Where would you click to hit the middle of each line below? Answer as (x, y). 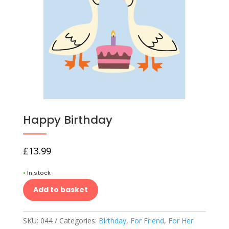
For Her (180, 221)
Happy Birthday (67, 120)
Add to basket (60, 190)
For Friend (147, 221)
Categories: (79, 221)
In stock (39, 173)
